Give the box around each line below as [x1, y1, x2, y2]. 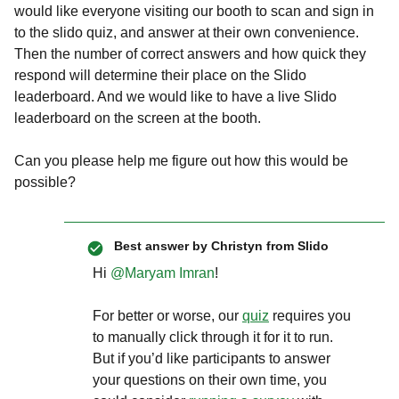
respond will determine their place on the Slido [14, 68, 306, 83]
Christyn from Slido [208, 239, 329, 253]
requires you [269, 308, 351, 323]
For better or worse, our [93, 308, 242, 323]
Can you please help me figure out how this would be [14, 153, 348, 168]
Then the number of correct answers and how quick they [14, 46, 366, 61]
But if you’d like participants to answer [93, 351, 330, 366]
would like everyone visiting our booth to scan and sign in [14, 4, 374, 19]
